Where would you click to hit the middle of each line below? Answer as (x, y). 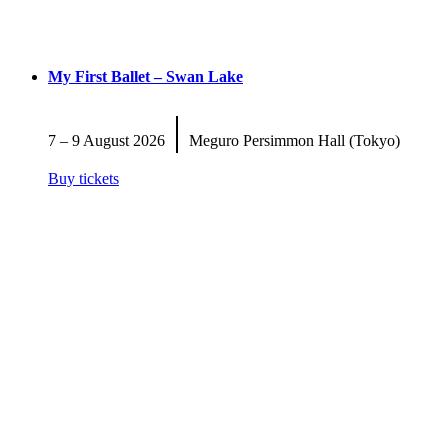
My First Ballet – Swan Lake (145, 77)
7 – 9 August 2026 (110, 140)
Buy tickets (83, 179)
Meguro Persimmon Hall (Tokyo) (290, 140)
